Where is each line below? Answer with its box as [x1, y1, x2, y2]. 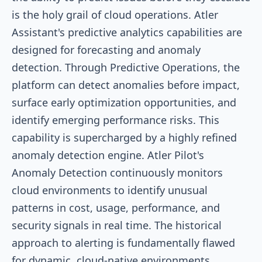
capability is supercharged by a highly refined [12, 130, 237, 144]
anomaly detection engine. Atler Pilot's [12, 147, 204, 162]
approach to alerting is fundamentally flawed [12, 235, 235, 250]
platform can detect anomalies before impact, [12, 77, 240, 92]
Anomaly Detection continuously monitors [12, 165, 223, 180]
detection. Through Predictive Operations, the [12, 60, 240, 74]
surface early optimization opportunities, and [12, 95, 236, 109]
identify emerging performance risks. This [12, 112, 219, 127]
